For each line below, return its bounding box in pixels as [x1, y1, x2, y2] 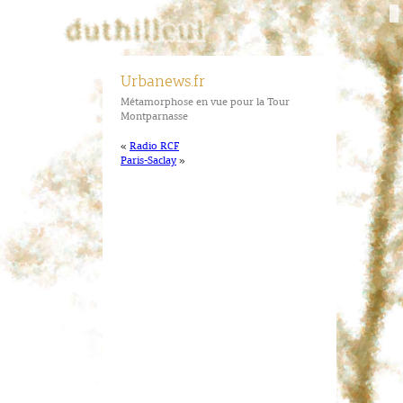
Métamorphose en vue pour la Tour [121, 97, 290, 109]
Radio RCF [130, 141, 179, 153]
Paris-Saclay [121, 156, 176, 167]
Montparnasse [121, 112, 188, 123]
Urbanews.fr [121, 73, 205, 91]
